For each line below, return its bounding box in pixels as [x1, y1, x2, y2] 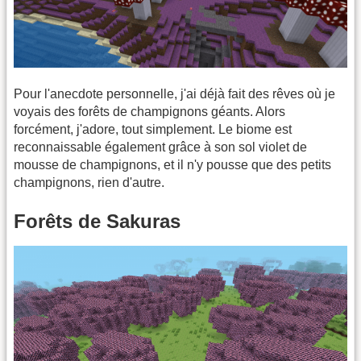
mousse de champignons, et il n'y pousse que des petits [14, 158, 331, 172]
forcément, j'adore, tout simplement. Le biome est [14, 122, 292, 137]
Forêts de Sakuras [14, 210, 180, 232]
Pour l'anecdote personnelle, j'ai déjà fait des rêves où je [14, 87, 335, 102]
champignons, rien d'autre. [14, 176, 164, 190]
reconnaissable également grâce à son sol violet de [14, 140, 307, 155]
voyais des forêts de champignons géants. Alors [14, 105, 285, 119]
